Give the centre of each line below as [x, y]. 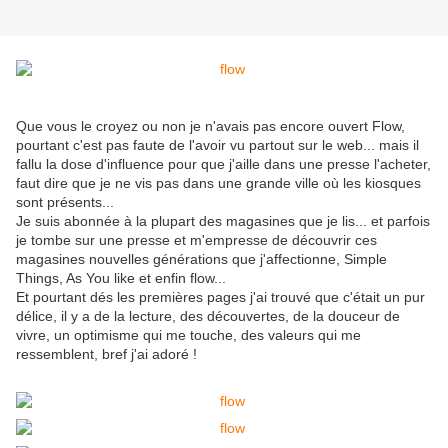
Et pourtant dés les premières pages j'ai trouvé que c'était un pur [220, 297]
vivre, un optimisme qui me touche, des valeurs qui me [188, 335]
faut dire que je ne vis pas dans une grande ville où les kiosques [218, 183]
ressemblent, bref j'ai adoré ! [106, 354]
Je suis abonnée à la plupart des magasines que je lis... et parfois [223, 221]
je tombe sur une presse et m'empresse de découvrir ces [196, 240]
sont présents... [65, 202]
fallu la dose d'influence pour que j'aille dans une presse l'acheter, [223, 164]
